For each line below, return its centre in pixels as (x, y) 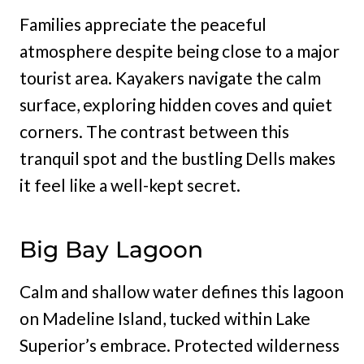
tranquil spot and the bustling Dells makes (178, 158)
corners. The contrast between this (154, 132)
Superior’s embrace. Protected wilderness (180, 345)
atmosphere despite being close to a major (180, 51)
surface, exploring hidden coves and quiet (176, 105)
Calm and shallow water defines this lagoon (182, 292)
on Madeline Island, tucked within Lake (165, 318)
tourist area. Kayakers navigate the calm (170, 78)
